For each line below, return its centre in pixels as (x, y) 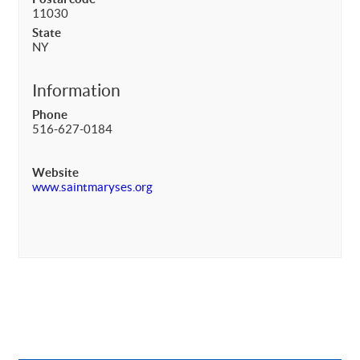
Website (55, 172)
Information (76, 90)
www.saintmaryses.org (92, 186)
